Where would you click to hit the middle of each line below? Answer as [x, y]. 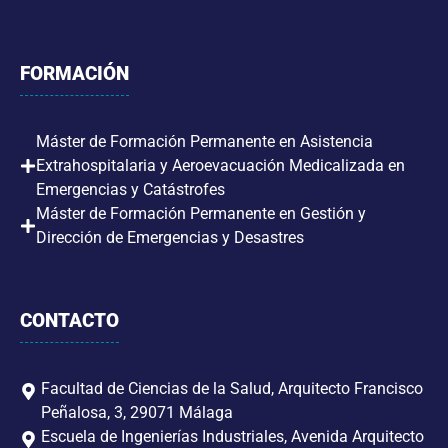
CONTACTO [69, 321]
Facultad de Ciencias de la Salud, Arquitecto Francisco [232, 389]
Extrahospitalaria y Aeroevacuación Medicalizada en [220, 166]
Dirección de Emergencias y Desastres [170, 238]
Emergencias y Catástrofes [130, 190]
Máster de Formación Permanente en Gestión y [201, 214]
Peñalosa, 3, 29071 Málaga [137, 413]
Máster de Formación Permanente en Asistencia [204, 142]
